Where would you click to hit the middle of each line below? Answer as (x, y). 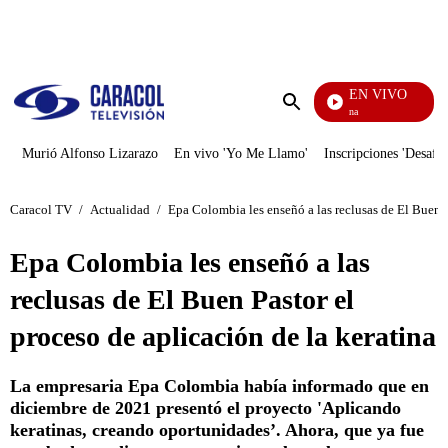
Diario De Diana (317, 111)
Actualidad (120, 209)
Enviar (312, 121)
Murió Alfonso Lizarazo (90, 153)
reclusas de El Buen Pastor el (182, 299)
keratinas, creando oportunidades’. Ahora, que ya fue (217, 430)
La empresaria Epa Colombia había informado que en (219, 386)
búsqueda (321, 139)
